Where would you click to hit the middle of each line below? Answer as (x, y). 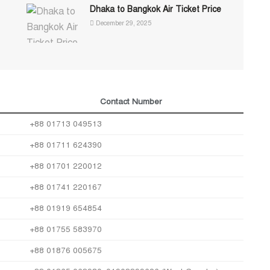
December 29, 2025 (123, 24)
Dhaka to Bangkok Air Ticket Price (157, 10)
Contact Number (130, 101)
